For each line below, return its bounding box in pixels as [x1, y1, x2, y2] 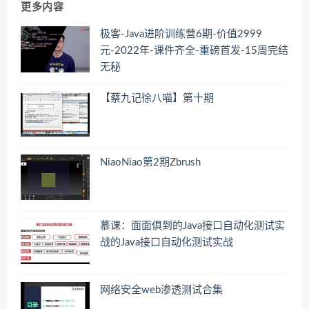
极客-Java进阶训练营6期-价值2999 [100, 29, 262, 40]
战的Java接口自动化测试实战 [100, 237, 233, 248]
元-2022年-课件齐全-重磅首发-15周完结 [100, 46, 288, 57]
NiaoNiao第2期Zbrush [100, 157, 201, 168]
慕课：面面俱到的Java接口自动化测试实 [100, 221, 285, 232]
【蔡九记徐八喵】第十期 [100, 92, 214, 103]
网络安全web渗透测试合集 [100, 284, 223, 295]
